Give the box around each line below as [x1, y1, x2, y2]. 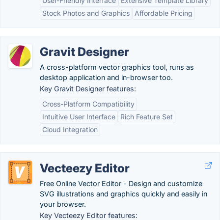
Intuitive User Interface [42, 112, 115, 121]
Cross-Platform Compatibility [42, 100, 135, 108]
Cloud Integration [42, 125, 98, 134]
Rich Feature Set [120, 112, 173, 121]
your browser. [40, 200, 86, 208]
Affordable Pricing [135, 9, 192, 17]
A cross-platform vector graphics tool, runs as [40, 63, 194, 71]
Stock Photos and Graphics [42, 9, 130, 17]
